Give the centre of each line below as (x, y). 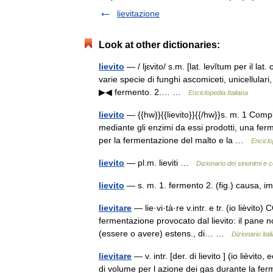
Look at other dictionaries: (159, 44)
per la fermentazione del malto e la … (175, 140)
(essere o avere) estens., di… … (165, 233)
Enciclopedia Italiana (218, 92)
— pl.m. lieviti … (160, 162)
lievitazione (138, 13)
